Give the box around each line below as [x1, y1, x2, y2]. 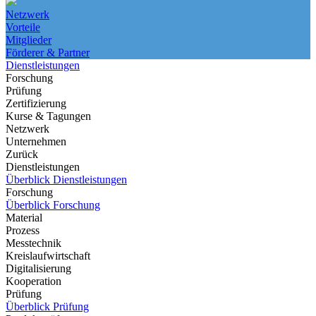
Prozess [6, 224, 39, 236]
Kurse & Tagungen [6, 110, 91, 122]
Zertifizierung [6, 97, 66, 109]
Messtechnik [6, 237, 61, 249]
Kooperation [6, 275, 61, 287]
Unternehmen [6, 135, 66, 147]
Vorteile [6, 21, 40, 33]
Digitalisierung [6, 262, 71, 274]
